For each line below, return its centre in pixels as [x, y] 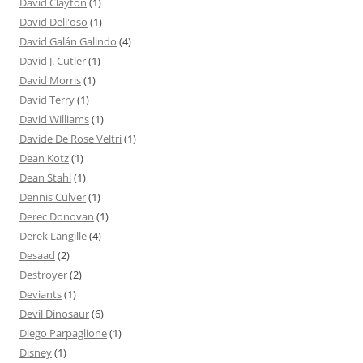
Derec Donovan [57, 217]
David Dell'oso [53, 22]
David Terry [47, 100]
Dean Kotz [44, 158]
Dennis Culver [53, 197]
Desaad [37, 256]
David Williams [54, 120]
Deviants [41, 295]
